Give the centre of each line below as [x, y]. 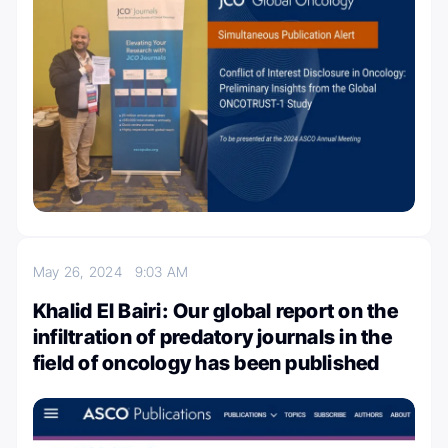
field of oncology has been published [206, 362]
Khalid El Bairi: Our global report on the [215, 310]
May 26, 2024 [84, 271]
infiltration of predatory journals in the [212, 336]
